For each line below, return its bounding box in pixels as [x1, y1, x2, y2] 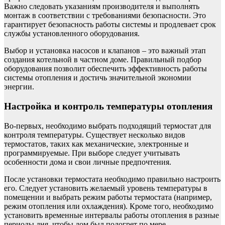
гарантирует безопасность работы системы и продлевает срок [4, 20, 216, 29]
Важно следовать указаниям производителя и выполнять [4, 2, 199, 11]
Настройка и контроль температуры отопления [4, 100, 212, 111]
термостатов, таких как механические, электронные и [4, 139, 189, 148]
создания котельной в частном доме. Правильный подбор [4, 55, 201, 64]
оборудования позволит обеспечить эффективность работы [4, 64, 207, 73]
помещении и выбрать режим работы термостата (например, [4, 192, 212, 201]
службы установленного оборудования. [4, 29, 140, 38]
